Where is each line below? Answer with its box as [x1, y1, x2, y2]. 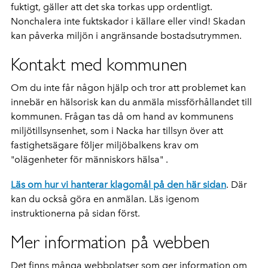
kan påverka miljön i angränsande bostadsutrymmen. [11, 29, 242, 41]
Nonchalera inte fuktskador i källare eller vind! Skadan [11, 15, 245, 27]
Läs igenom [149, 193, 199, 205]
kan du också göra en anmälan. [11, 193, 149, 205]
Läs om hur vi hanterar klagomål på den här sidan [11, 178, 226, 190]
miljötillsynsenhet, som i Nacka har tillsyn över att [11, 124, 223, 136]
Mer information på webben [11, 231, 210, 252]
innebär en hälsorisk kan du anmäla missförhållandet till [11, 96, 252, 108]
